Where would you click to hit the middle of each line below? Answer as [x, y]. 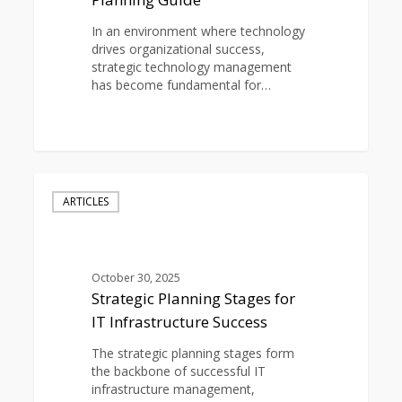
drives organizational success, [178, 48]
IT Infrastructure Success [179, 322]
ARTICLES [86, 201]
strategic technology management [191, 66]
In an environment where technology [198, 31]
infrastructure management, [173, 389]
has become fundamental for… [181, 84]
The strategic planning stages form [192, 354]
